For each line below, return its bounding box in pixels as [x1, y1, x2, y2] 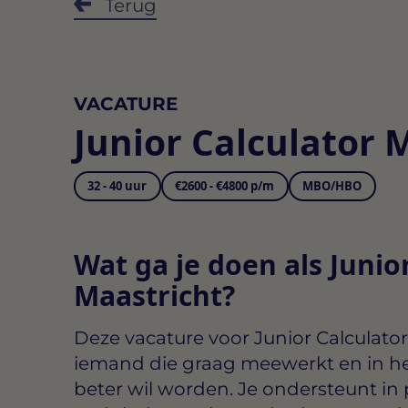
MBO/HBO [302, 178, 362, 195]
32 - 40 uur [87, 178, 148, 195]
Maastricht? [73, 277, 235, 315]
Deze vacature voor [73, 327, 254, 350]
